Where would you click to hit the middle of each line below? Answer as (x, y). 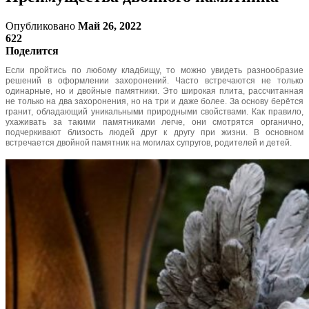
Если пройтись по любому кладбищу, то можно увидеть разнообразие (154, 70)
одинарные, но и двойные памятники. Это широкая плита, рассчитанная (154, 91)
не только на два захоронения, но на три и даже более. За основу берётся (154, 101)
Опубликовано (42, 26)
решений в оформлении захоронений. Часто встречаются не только (154, 80)
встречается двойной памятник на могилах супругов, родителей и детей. (149, 142)
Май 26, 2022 (110, 26)
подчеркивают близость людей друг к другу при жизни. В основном (154, 132)
